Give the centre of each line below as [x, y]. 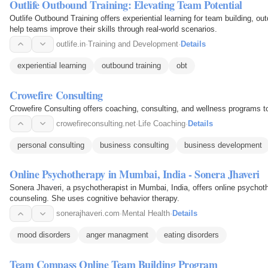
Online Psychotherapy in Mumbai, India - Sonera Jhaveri [135, 174]
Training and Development [133, 44]
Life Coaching [162, 123]
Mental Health [146, 214]
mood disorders [44, 235]
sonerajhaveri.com [88, 214]
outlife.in [71, 44]
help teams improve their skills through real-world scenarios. [113, 29]
